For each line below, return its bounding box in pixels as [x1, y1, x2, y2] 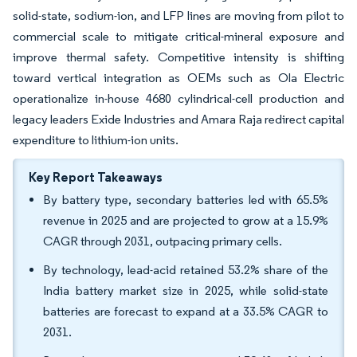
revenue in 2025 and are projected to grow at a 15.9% [43, 213, 328, 228]
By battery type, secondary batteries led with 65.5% [43, 192, 328, 207]
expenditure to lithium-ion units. [13, 132, 178, 147]
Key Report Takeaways [29, 169, 163, 185]
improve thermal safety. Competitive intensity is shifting [13, 49, 344, 65]
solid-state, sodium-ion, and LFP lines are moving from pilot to [13, 8, 344, 23]
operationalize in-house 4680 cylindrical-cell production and [13, 91, 344, 106]
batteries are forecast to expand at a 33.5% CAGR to [43, 304, 328, 319]
